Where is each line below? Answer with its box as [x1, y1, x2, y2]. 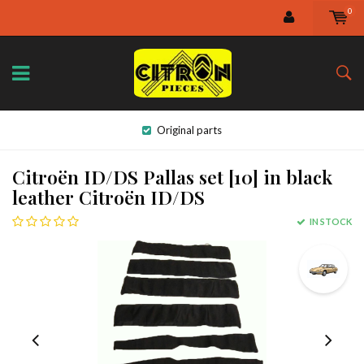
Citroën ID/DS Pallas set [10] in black [12, 164, 332, 189]
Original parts [157, 123, 222, 136]
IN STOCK [308, 216, 352, 227]
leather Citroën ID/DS [12, 184, 205, 210]
